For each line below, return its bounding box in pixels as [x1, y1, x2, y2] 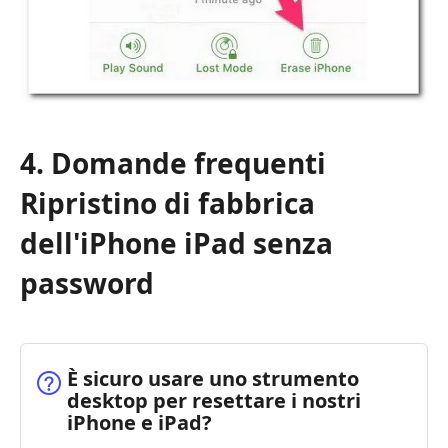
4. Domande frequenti [20, 144, 326, 183]
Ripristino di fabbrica [20, 184, 315, 223]
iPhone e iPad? [67, 409, 212, 437]
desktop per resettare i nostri [67, 387, 361, 415]
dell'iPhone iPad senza [20, 224, 333, 263]
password [20, 264, 154, 303]
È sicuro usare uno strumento [67, 365, 359, 393]
